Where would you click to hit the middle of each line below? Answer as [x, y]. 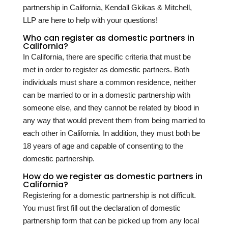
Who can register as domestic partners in [108, 38]
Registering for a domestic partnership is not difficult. [109, 195]
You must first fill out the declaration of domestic [102, 208]
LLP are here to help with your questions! [90, 20]
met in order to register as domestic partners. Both [106, 70]
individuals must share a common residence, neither [109, 82]
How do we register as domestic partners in [112, 177]
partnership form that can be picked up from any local [111, 221]
